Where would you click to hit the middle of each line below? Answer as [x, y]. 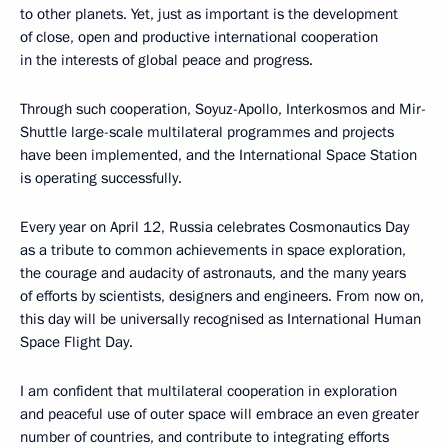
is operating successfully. [101, 178]
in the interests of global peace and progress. [166, 60]
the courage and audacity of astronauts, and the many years [213, 273]
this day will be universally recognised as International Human [220, 319]
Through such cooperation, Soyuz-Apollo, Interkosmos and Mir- [223, 109]
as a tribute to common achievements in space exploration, [213, 250]
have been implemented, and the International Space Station [218, 155]
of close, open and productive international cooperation [199, 37]
